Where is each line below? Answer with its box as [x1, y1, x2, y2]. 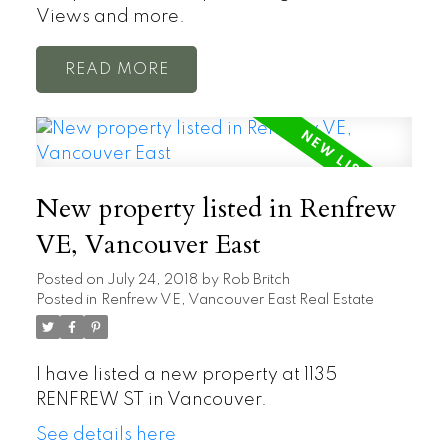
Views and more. [35, 8, 185, 27]
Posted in [35, 293, 97, 308]
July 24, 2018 [106, 273, 198, 288]
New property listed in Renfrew [35, 191, 397, 228]
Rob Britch [221, 273, 290, 288]
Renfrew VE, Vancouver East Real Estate [100, 293, 374, 308]
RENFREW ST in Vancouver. [35, 391, 267, 410]
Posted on [35, 273, 107, 288]
